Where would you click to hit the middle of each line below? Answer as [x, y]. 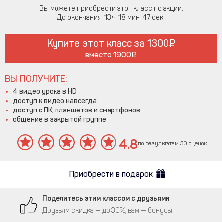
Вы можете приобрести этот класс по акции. [111, 8]
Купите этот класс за [97, 43]
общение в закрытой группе [59, 119]
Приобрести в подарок [111, 174]
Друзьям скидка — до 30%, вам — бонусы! [108, 210]
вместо [99, 55]
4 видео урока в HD [45, 91]
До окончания [79, 17]
